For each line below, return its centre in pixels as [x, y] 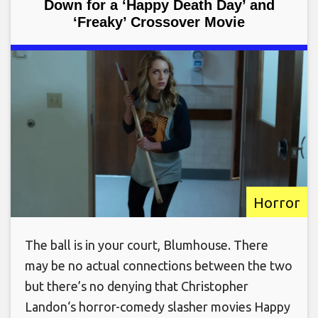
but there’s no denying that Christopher [137, 286]
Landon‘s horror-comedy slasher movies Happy [158, 307]
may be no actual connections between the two [159, 265]
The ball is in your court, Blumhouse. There [147, 245]
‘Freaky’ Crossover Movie [159, 22]
